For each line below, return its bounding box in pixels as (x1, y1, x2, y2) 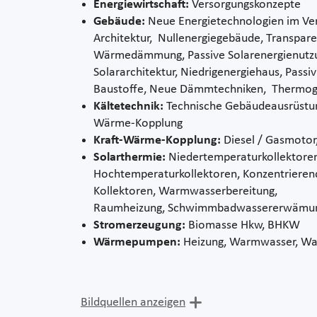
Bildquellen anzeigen (81, 295, 185, 309)
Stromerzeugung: (93, 218, 185, 232)
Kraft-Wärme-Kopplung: (93, 133, 221, 147)
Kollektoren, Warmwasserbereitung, (93, 184, 280, 198)
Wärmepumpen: (93, 235, 180, 249)
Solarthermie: (93, 150, 166, 164)
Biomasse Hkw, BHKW (185, 218, 300, 232)
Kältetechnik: (93, 99, 163, 113)
